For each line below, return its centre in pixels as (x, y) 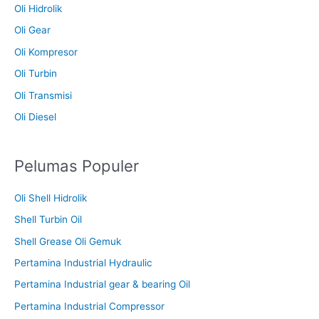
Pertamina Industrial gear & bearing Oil (102, 284)
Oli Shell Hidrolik (51, 198)
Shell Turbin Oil (48, 220)
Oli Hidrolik (38, 8)
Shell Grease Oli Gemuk (68, 241)
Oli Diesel (35, 116)
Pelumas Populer (77, 166)
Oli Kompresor (46, 52)
